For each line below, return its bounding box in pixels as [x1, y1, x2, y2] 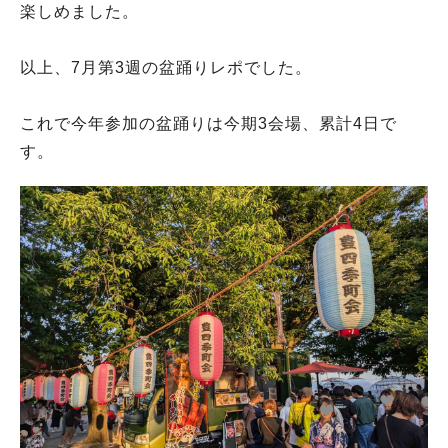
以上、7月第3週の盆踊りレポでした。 [20, 58, 312, 76]
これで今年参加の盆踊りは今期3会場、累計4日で [20, 114, 397, 132]
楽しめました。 [20, 2, 139, 20]
